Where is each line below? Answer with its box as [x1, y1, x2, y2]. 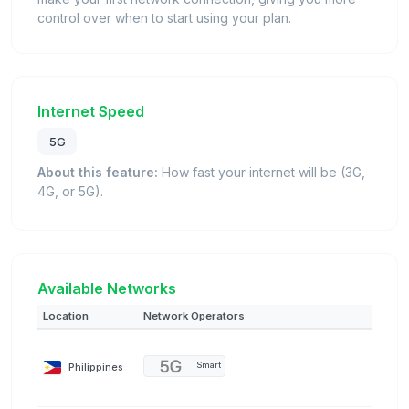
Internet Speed [37, 102, 144, 121]
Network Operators [143, 309, 245, 322]
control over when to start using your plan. [37, 10, 291, 26]
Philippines [68, 360, 123, 373]
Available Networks [37, 278, 176, 298]
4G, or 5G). [37, 183, 103, 199]
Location [43, 309, 89, 322]
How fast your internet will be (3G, [158, 163, 365, 180]
